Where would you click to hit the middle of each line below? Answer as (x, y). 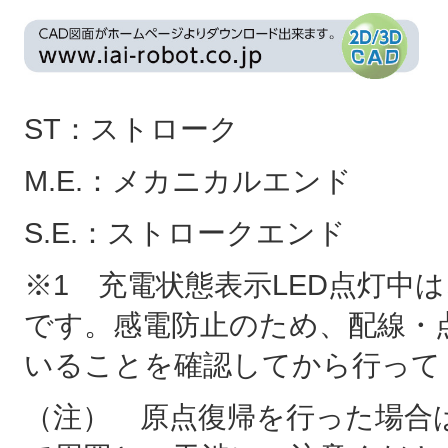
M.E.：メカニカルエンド (188, 181)
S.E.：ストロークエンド (185, 233)
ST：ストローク (131, 129)
